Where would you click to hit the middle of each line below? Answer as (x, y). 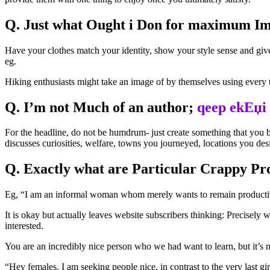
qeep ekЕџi (232, 107)
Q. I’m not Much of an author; (101, 107)
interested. (24, 226)
